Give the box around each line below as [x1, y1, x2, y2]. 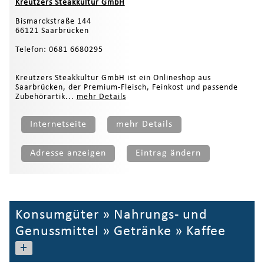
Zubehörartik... [15, 93, 77, 102]
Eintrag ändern [135, 148, 201, 159]
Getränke [113, 225, 171, 239]
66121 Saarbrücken [15, 27, 89, 36]
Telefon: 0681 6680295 [15, 45, 103, 55]
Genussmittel [15, 225, 99, 239]
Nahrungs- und [113, 208, 207, 223]
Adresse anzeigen [29, 148, 106, 159]
